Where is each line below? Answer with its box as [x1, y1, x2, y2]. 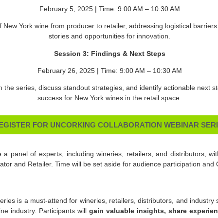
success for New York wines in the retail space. [37, 94, 182, 102]
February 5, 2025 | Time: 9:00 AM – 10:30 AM [39, 4, 180, 13]
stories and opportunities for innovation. [49, 32, 170, 40]
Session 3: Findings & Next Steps [54, 49, 167, 57]
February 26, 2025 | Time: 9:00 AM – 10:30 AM [37, 66, 182, 74]
